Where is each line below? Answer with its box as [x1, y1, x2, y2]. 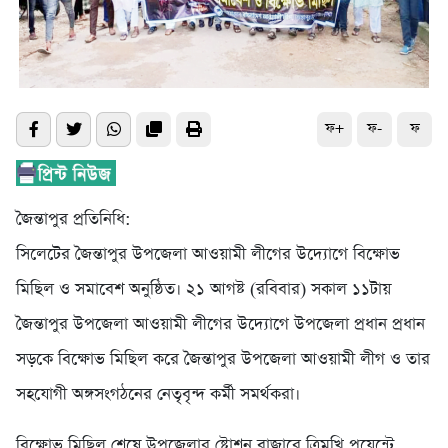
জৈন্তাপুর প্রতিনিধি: [16, 207, 131, 231]
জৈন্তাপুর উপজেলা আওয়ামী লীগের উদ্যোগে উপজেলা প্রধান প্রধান [16, 312, 425, 336]
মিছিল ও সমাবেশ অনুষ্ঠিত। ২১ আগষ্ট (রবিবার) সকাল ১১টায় [16, 277, 391, 301]
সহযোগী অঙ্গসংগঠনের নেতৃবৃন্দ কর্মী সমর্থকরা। [16, 382, 300, 406]
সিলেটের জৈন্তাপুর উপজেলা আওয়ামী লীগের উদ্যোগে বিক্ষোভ [16, 242, 400, 266]
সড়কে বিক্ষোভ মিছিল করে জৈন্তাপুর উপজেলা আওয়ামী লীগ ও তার [16, 347, 430, 371]
